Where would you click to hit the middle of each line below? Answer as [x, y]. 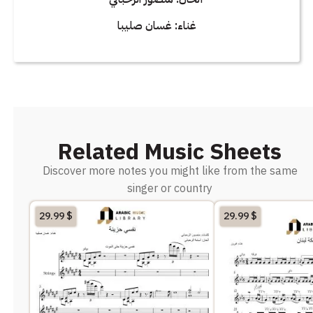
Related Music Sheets [170, 151]
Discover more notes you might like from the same [170, 171]
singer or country [170, 188]
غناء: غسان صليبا [156, 26]
